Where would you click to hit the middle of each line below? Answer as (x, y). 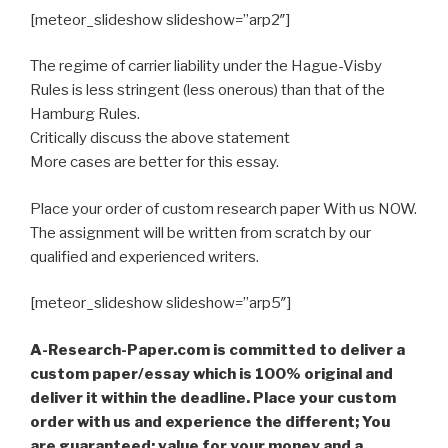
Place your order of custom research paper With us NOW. (223, 208)
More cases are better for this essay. (154, 162)
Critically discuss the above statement (160, 138)
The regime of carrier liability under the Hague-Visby (206, 66)
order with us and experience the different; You (210, 421)
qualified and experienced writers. (144, 256)
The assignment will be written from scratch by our (200, 232)
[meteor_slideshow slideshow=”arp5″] (160, 303)
